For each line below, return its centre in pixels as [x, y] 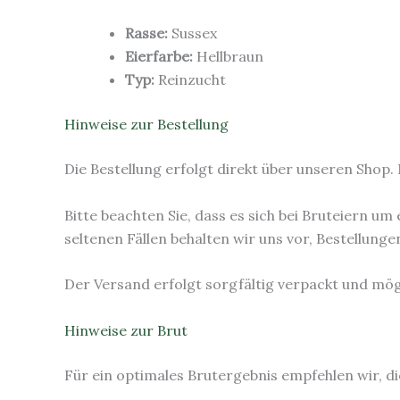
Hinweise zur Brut [126, 330]
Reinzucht [190, 79]
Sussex [192, 33]
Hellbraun [228, 56]
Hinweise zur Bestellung [146, 124]
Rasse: [146, 33]
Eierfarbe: [159, 56]
